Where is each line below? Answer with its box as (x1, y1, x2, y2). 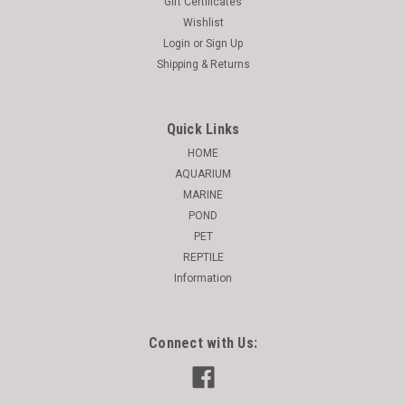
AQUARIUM (175, 168, 231, 180)
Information (174, 272, 232, 285)
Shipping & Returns (156, 58, 250, 71)
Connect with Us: (149, 334, 257, 352)
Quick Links (166, 121, 240, 138)
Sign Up (206, 37, 244, 50)
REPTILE (182, 251, 224, 264)
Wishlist (182, 16, 224, 29)
